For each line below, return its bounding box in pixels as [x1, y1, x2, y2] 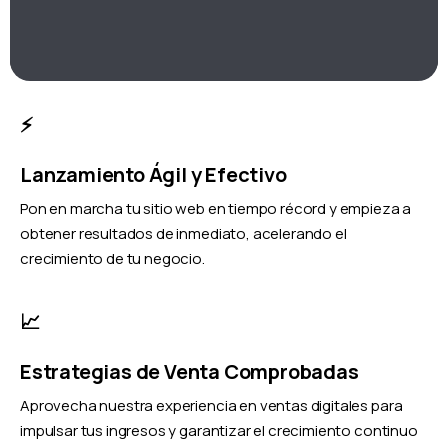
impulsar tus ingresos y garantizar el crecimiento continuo [20, 420, 418, 442]
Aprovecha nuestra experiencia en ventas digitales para [20, 395, 403, 417]
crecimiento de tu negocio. [20, 248, 205, 270]
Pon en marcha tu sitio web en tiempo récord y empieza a [20, 198, 412, 220]
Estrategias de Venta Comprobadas [20, 358, 359, 386]
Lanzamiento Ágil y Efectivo [20, 161, 287, 189]
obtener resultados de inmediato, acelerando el [20, 223, 347, 245]
